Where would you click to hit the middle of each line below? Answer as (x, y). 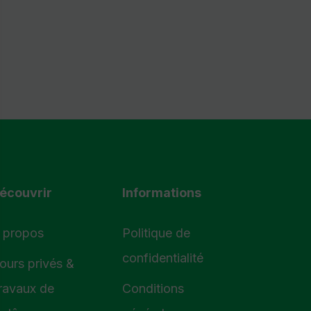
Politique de (156, 233)
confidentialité (163, 258)
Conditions (153, 288)
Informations (162, 193)
